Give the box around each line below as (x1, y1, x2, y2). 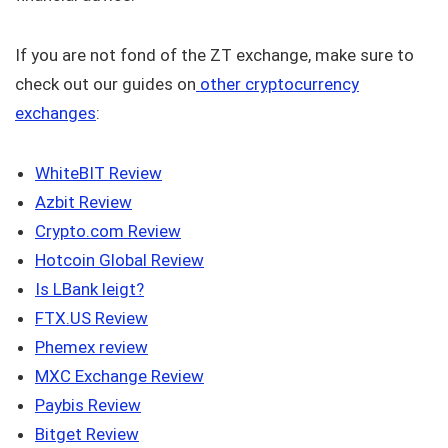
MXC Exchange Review (35, 366, 204, 387)
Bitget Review (35, 424, 139, 445)
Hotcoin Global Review (35, 250, 204, 271)
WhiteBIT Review (35, 163, 162, 184)
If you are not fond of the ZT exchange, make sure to (15, 45, 414, 66)
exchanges (15, 103, 96, 124)
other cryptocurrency (196, 74, 359, 95)
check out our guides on (15, 74, 196, 95)
